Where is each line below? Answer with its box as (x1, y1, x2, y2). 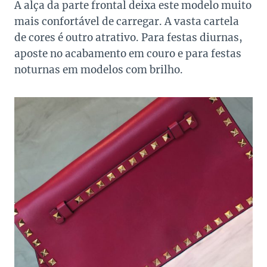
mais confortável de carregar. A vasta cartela (14, 15, 239, 29)
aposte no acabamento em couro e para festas (14, 47, 241, 61)
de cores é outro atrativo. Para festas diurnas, (14, 31, 243, 45)
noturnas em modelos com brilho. (14, 63, 183, 77)
